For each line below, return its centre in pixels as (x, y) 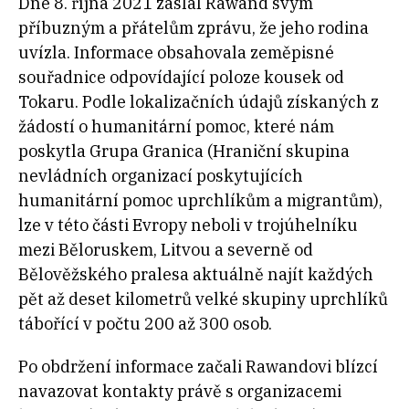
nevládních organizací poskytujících (161, 175)
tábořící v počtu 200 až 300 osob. (145, 323)
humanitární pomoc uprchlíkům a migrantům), (200, 200)
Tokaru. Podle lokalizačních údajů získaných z (199, 101)
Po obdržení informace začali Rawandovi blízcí (198, 366)
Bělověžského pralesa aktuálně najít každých (196, 274)
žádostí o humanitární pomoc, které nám (176, 126)
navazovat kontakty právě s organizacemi (180, 391)
